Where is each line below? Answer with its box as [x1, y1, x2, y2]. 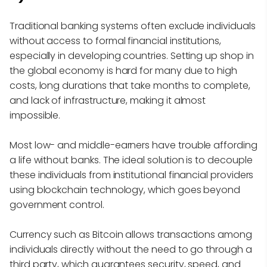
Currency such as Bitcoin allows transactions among [10, 228, 252, 242]
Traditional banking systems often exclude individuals [10, 19, 256, 33]
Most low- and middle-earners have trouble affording [10, 138, 257, 153]
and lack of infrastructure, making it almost [10, 94, 206, 108]
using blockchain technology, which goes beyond [10, 183, 241, 197]
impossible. [10, 108, 61, 123]
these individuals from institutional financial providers [10, 168, 254, 182]
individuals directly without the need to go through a [10, 243, 252, 257]
